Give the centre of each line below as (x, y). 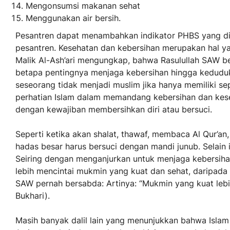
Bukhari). (33, 196)
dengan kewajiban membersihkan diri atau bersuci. (114, 110)
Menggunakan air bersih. (73, 18)
